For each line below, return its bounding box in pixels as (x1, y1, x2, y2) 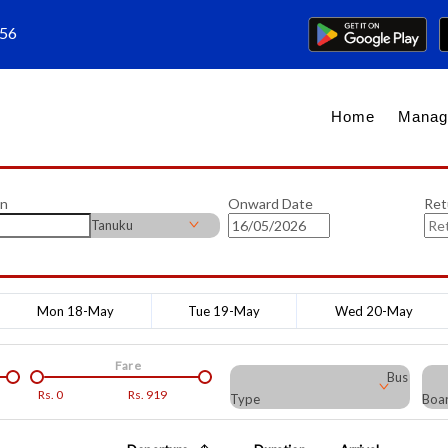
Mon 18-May (36, 302, 114, 319)
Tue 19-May (188, 302, 260, 319)
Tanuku (90, 216, 133, 233)
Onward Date (228, 194, 313, 212)
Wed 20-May (335, 302, 413, 319)
